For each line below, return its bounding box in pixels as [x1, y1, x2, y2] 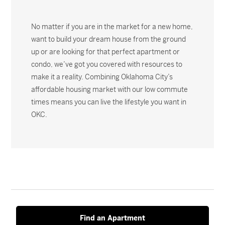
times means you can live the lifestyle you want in [31, 97, 187, 106]
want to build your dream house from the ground [31, 35, 186, 44]
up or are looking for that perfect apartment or [31, 47, 180, 56]
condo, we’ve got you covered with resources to [31, 60, 183, 69]
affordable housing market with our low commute [31, 85, 188, 94]
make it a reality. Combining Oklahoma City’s [31, 72, 173, 81]
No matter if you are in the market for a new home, [31, 22, 193, 31]
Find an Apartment [80, 213, 145, 222]
